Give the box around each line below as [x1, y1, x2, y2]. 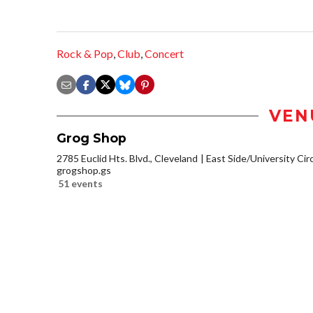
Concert [145, 47, 184, 61]
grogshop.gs [57, 164, 111, 177]
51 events [58, 177, 103, 190]
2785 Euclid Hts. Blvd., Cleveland [57, 152, 198, 165]
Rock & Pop [57, 47, 113, 61]
